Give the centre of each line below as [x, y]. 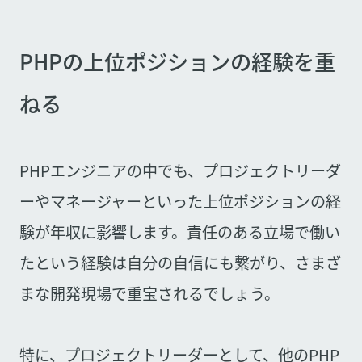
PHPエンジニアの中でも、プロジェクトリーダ [180, 171]
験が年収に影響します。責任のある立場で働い [179, 232]
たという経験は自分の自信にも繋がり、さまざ [180, 263]
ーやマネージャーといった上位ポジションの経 [180, 202]
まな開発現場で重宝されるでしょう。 [149, 294]
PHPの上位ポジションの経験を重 [177, 61]
